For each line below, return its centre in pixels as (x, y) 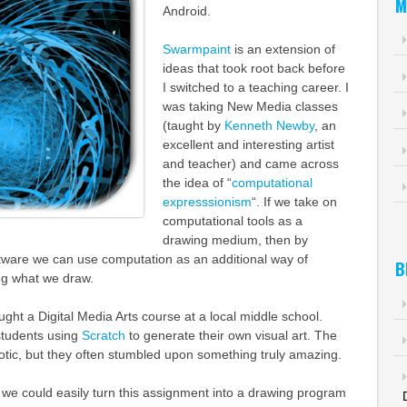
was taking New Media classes (250, 106)
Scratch (105, 335)
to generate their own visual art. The (233, 335)
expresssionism (207, 202)
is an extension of (284, 49)
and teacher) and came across (250, 164)
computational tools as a (232, 221)
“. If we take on (294, 202)
